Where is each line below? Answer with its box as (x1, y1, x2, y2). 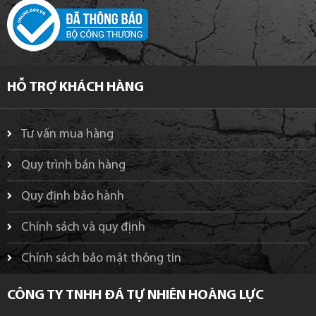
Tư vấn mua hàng (21, 127, 114, 141)
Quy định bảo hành (21, 189, 124, 203)
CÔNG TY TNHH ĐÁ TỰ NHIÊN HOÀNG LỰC (7, 288, 264, 303)
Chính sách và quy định (21, 220, 145, 234)
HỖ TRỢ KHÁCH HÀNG (7, 80, 144, 95)
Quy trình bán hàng (21, 158, 126, 172)
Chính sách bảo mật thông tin (21, 251, 181, 265)
